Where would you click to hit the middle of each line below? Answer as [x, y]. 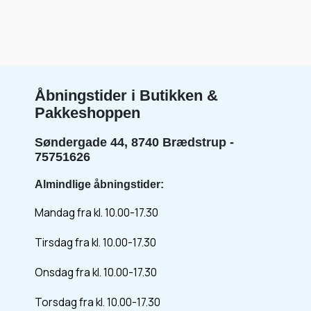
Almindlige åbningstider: [99, 184]
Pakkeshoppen [87, 112]
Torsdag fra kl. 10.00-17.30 [98, 302]
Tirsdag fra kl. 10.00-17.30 [95, 242]
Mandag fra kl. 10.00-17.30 [96, 212]
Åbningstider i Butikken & [126, 95]
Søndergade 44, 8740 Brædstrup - [134, 142]
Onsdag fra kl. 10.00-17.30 [96, 272]
